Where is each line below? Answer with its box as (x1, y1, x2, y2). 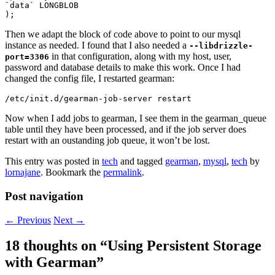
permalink (103, 167, 142, 178)
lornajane (5, 167, 41, 178)
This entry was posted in (5, 156, 102, 167)
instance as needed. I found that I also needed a (5, 40, 189, 51)
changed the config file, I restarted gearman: (5, 73, 174, 84)
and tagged (118, 156, 165, 167)
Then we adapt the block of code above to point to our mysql (5, 29, 241, 40)
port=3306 (5, 52, 49, 62)
